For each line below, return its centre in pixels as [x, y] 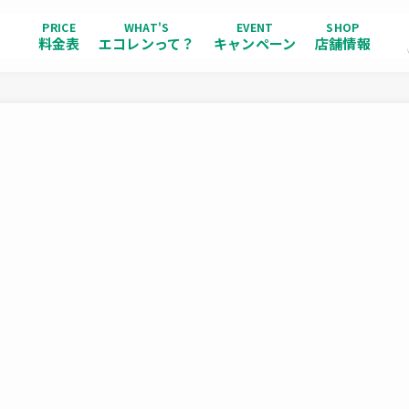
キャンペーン [255, 43]
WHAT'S [147, 26]
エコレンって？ [147, 43]
